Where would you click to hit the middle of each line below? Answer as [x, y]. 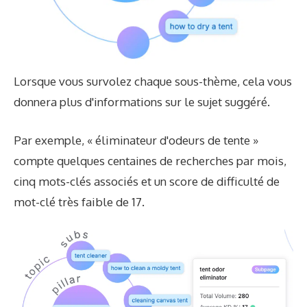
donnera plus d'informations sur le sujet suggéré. [142, 102]
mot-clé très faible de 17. [79, 201]
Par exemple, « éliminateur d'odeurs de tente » [136, 140]
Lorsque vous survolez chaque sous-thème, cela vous [153, 82]
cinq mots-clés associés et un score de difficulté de [147, 181]
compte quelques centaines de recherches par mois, [150, 160]
